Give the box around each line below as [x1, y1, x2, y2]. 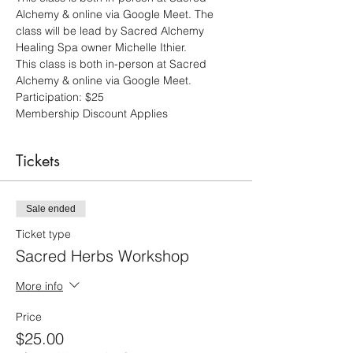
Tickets [16, 150, 60, 171]
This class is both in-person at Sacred [16, 57, 210, 71]
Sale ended [26, 203, 76, 214]
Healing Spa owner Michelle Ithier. [16, 40, 187, 54]
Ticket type [16, 227, 71, 241]
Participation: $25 [16, 90, 107, 104]
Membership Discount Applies [16, 106, 168, 121]
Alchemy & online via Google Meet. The [16, 7, 217, 21]
